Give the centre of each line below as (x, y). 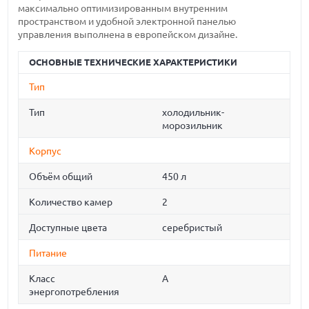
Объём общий (61, 177)
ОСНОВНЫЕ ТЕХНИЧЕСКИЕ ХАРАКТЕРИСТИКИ (133, 62)
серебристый (192, 228)
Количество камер (71, 202)
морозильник (193, 126)
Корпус (46, 151)
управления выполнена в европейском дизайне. (128, 34)
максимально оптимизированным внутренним (123, 8)
